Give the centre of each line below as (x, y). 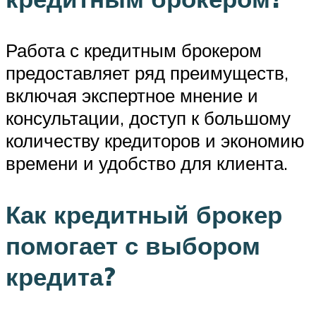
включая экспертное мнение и (132, 96)
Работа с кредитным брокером (134, 50)
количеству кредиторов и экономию (155, 141)
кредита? (61, 277)
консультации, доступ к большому (148, 118)
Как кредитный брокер (144, 215)
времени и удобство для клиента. (147, 163)
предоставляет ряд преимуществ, (147, 73)
